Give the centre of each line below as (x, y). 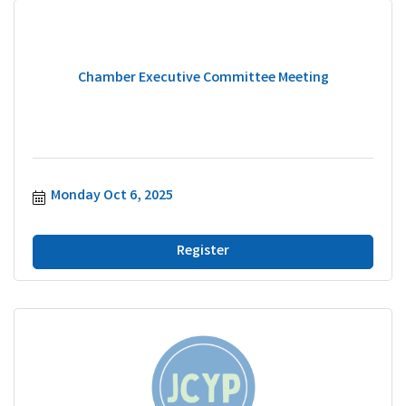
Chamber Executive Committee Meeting (203, 79)
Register (203, 251)
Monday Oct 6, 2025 (112, 196)
